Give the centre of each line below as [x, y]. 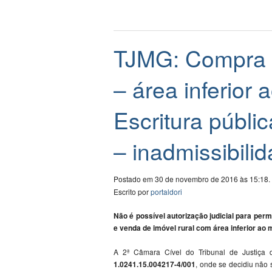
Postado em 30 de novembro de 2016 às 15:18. [192, 179]
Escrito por [132, 192]
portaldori [166, 192]
